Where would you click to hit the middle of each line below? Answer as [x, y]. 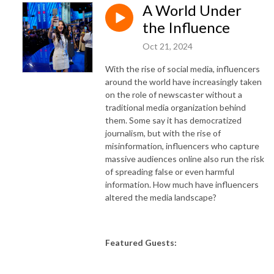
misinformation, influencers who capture [182, 146]
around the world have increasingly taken [183, 81]
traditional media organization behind [176, 107]
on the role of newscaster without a [174, 94]
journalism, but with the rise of [163, 133]
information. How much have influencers [182, 184]
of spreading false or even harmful [170, 171]
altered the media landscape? [161, 197]
